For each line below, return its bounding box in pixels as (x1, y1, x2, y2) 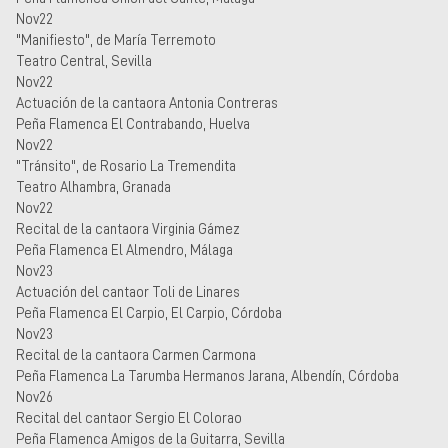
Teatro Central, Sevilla (16, 53, 152, 68)
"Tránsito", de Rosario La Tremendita (16, 158, 236, 173)
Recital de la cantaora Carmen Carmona (16, 347, 256, 362)
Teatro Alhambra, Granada (16, 179, 171, 194)
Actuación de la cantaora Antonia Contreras (16, 95, 278, 110)
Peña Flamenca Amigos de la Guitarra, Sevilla (16, 431, 285, 446)
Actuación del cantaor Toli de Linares (16, 284, 240, 299)
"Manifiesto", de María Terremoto (16, 32, 216, 47)
